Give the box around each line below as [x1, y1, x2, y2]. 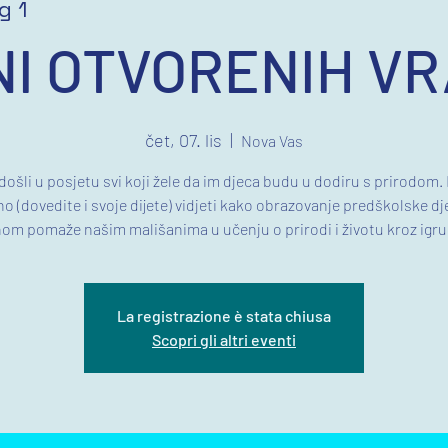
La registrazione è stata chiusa [117, 306, 331, 325]
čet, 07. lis [145, 129, 222, 151]
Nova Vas [241, 131, 303, 150]
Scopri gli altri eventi [152, 330, 296, 349]
